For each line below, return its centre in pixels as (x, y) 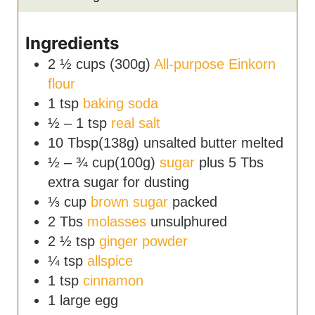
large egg (89, 300)
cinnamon (114, 280)
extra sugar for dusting (119, 182)
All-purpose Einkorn (215, 64)
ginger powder (144, 241)
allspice (110, 261)
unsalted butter (193, 142)
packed (195, 201)
